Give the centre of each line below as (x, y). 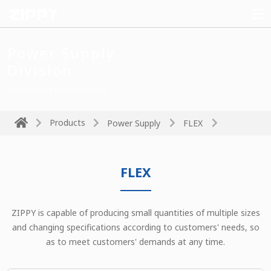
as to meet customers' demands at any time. (135, 241)
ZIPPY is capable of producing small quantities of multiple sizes (135, 212)
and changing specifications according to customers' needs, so (135, 227)
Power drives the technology (57, 90)
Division (40, 70)
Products (67, 122)
